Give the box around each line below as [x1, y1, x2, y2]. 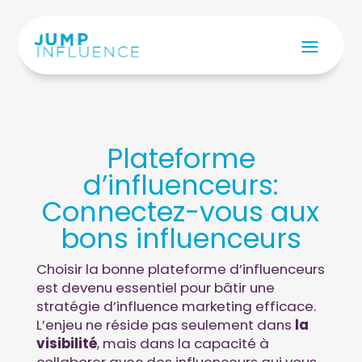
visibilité [36, 334, 97, 353]
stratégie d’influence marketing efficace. [36, 297, 316, 316]
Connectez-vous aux [42, 193, 320, 231]
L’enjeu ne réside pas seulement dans [36, 315, 292, 335]
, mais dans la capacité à [96, 334, 269, 353]
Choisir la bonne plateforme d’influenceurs [36, 259, 325, 279]
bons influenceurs [60, 220, 301, 258]
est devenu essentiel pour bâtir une [36, 278, 275, 297]
